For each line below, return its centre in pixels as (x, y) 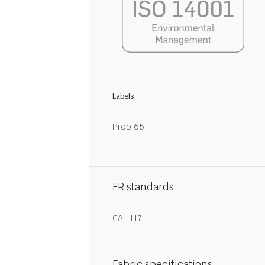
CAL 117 (127, 218)
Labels (123, 96)
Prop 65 (128, 127)
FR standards (143, 187)
